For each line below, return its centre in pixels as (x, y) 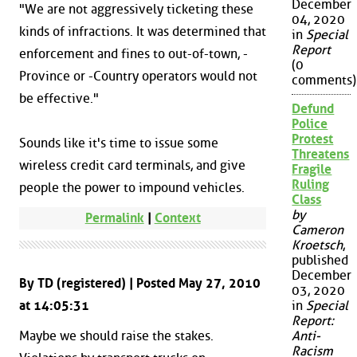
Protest (313, 139)
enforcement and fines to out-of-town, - (133, 54)
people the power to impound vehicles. (132, 188)
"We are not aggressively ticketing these (136, 10)
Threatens (321, 155)
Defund (313, 109)
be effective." (59, 99)
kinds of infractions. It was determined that (143, 32)
